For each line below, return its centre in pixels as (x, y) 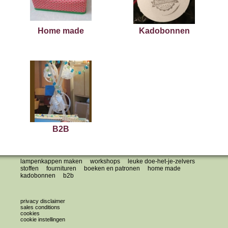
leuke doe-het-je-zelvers (161, 162)
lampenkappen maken (51, 162)
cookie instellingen (43, 220)
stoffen (30, 169)
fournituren (61, 169)
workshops (105, 162)
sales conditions (40, 207)
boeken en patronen (112, 169)
